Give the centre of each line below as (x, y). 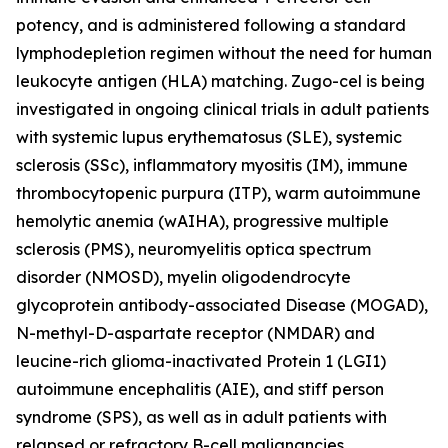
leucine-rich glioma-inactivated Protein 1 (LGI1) (201, 360)
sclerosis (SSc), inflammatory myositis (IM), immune (212, 164)
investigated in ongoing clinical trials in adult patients (222, 108)
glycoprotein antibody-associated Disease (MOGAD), (222, 304)
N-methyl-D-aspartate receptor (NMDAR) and (195, 332)
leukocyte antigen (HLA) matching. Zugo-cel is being (220, 80)
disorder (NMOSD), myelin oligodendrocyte (183, 276)
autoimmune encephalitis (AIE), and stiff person (200, 388)
